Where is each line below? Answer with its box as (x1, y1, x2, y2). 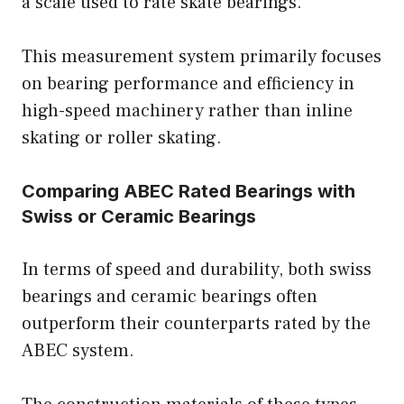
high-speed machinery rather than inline (22, 99, 353, 124)
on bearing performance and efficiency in (22, 72, 354, 96)
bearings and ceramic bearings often (22, 285, 317, 309)
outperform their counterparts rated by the (22, 312, 371, 336)
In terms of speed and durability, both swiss (22, 258, 372, 282)
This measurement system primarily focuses (22, 45, 381, 69)
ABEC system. (22, 339, 134, 363)
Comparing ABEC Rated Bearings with (22, 180, 355, 203)
